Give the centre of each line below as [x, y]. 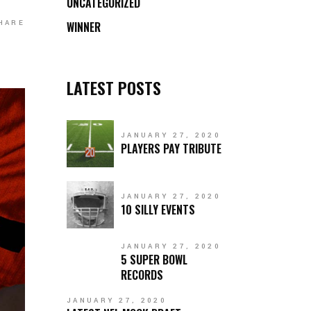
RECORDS [142, 275]
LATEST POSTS [114, 87]
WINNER [84, 27]
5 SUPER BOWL [154, 260]
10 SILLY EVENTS [158, 210]
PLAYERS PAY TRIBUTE [171, 149]
